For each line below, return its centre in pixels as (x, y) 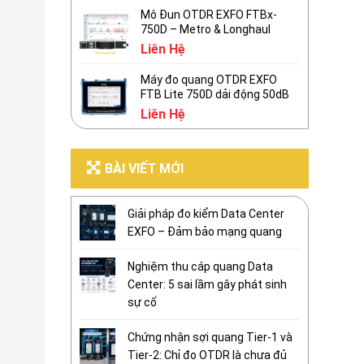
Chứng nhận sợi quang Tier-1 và (210, 337)
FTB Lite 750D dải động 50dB (215, 94)
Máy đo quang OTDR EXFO (209, 80)
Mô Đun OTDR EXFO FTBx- (209, 15)
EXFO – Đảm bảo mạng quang (205, 232)
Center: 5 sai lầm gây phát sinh (207, 284)
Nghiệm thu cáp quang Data (200, 266)
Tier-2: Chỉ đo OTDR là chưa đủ (207, 355)
